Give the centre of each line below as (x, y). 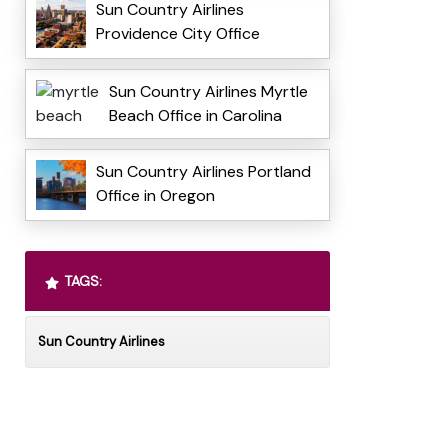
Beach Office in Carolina (195, 116)
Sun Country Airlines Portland (203, 172)
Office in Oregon (155, 196)
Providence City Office (177, 34)
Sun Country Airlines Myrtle (208, 92)
